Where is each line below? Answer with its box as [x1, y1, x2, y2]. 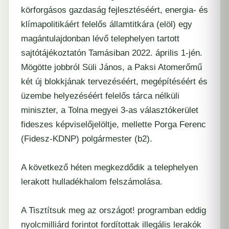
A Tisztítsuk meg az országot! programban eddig [21, 205, 206, 216]
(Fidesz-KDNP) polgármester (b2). [21, 134, 152, 144]
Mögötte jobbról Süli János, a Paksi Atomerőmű [21, 62, 202, 73]
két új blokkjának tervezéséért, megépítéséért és [21, 77, 208, 87]
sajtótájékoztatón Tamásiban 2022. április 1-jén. [21, 48, 202, 58]
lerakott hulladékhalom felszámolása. [21, 177, 163, 187]
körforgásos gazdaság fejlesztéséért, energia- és [21, 5, 208, 15]
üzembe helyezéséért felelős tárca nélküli [21, 91, 179, 101]
